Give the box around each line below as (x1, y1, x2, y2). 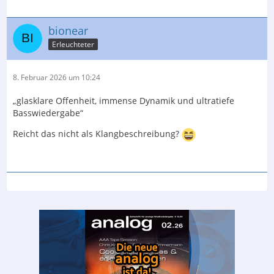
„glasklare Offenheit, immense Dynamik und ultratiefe (13, 94, 234, 106)
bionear (48, 23, 88, 38)
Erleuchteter (52, 39, 94, 50)
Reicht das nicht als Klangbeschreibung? (13, 127, 182, 139)
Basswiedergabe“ (13, 106, 83, 119)
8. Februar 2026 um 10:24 (13, 72, 100, 83)
